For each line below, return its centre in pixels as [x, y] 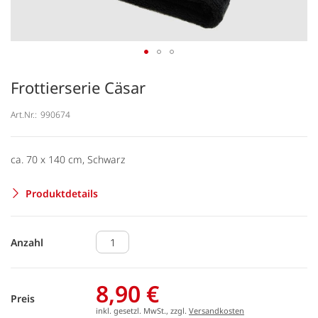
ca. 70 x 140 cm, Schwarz [68, 159]
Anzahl [27, 242]
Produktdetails [62, 193]
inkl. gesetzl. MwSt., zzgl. [142, 311]
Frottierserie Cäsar [78, 87]
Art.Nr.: [24, 114]
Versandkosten [216, 311]
